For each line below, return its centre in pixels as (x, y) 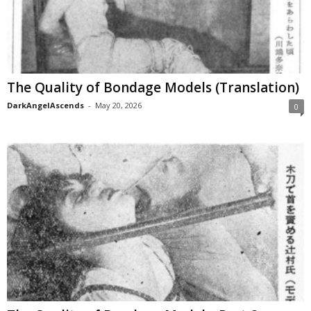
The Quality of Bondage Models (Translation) (153, 87)
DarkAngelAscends (45, 105)
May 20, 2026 (118, 105)
